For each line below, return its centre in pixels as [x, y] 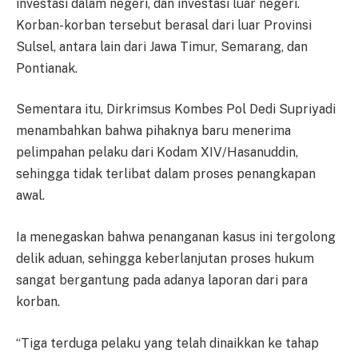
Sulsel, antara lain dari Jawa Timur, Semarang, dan [162, 46]
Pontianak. [47, 68]
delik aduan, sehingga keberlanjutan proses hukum [165, 259]
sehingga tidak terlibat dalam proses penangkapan [166, 174]
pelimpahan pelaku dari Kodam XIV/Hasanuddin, [157, 153]
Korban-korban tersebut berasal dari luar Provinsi [164, 25]
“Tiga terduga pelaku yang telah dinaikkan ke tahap [167, 343]
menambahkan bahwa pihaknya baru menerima [153, 131]
